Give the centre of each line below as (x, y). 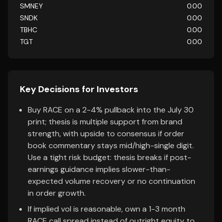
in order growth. (57, 193)
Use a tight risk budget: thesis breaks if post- (110, 157)
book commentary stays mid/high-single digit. (111, 145)
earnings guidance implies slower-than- (99, 169)
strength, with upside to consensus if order (106, 134)
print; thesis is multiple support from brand (105, 122)
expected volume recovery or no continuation (111, 181)
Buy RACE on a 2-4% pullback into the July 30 (111, 110)
